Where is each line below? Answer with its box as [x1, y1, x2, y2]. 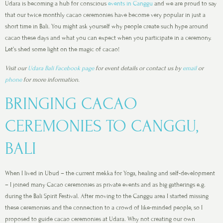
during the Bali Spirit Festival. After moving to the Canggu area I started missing [5, 192, 209, 201]
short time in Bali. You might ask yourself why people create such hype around [5, 22, 208, 31]
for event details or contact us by [94, 64, 183, 72]
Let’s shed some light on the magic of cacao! [5, 45, 119, 54]
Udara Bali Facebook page [28, 64, 94, 72]
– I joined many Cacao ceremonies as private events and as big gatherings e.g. [5, 181, 206, 189]
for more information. [22, 75, 80, 84]
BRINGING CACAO [5, 94, 137, 114]
